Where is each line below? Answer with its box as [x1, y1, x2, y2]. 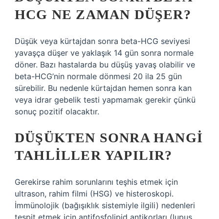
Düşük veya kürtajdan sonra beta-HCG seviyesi [15, 36, 190, 46]
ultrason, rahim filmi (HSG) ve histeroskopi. [15, 189, 174, 198]
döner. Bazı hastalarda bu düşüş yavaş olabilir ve [15, 60, 195, 69]
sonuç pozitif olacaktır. [15, 107, 99, 116]
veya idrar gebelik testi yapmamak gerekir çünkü [15, 95, 196, 105]
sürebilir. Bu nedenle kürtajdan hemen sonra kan [15, 83, 192, 93]
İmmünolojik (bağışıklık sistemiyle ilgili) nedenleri [15, 200, 195, 210]
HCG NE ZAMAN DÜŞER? [15, 7, 191, 22]
